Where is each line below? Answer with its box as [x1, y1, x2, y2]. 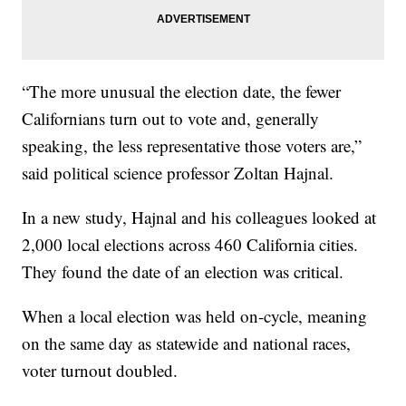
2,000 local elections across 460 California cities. [22, 232, 359, 256]
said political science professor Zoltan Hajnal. [22, 160, 334, 184]
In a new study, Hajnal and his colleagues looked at [22, 205, 377, 228]
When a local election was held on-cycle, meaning [22, 304, 368, 327]
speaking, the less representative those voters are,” [22, 133, 362, 157]
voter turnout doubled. [22, 358, 179, 382]
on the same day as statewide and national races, [22, 331, 352, 354]
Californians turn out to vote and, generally [22, 106, 320, 130]
